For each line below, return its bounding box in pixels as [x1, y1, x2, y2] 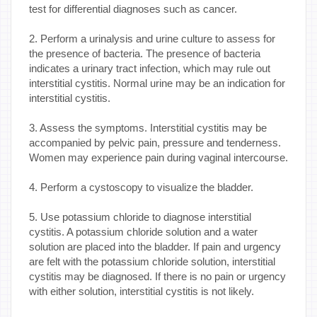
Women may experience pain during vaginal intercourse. [29, 151, 288, 163]
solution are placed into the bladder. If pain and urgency [29, 240, 281, 253]
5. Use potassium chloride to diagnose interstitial [29, 210, 251, 223]
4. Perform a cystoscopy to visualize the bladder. [29, 180, 253, 193]
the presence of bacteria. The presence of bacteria [29, 47, 260, 59]
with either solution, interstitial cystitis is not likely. [29, 284, 254, 297]
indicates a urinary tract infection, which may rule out [29, 62, 270, 74]
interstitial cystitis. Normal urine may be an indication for [29, 76, 285, 89]
